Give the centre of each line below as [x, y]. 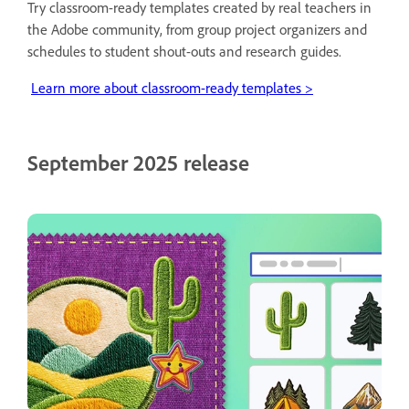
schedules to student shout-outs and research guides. [184, 51]
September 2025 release [138, 162]
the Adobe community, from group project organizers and [197, 29]
